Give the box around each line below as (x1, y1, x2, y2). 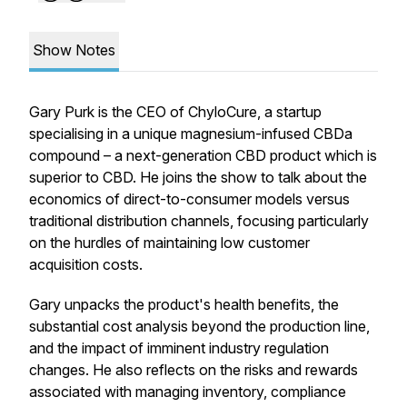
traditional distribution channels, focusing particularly (29, 212, 369, 230)
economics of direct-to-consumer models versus (29, 190, 350, 208)
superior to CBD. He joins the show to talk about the (29, 168, 367, 186)
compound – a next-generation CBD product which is (29, 146, 377, 164)
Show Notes (33, 41, 115, 59)
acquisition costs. (29, 255, 146, 273)
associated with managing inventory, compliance (29, 382, 346, 401)
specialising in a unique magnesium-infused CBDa (29, 124, 352, 143)
